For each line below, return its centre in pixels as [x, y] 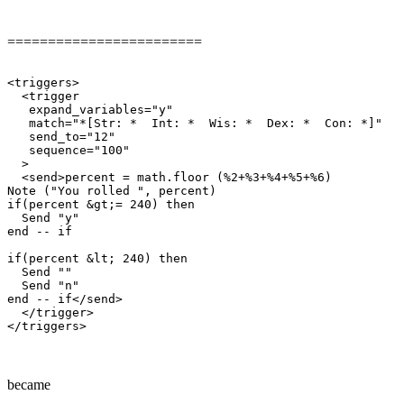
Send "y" [43, 217]
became [29, 384]
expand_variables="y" [90, 109]
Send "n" [43, 285]
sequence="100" [69, 150]
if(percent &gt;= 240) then [101, 204]
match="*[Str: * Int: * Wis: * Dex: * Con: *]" [195, 123]
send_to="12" [61, 136]
